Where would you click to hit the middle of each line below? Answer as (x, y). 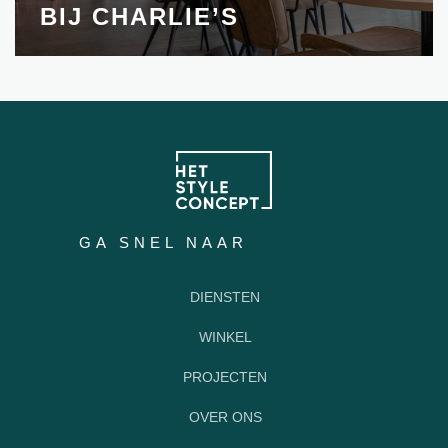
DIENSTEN (225, 297)
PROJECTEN (225, 377)
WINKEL (225, 337)
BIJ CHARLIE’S (139, 16)
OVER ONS (225, 417)
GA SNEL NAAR (163, 243)
